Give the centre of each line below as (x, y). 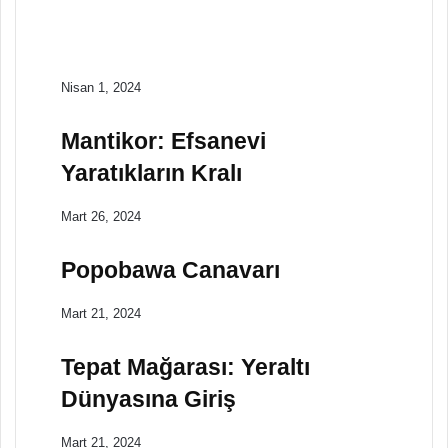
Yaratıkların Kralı (151, 172)
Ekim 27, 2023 (118, 29)
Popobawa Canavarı (170, 269)
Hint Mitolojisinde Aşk (220, 57)
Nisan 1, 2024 (101, 87)
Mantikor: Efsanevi (163, 140)
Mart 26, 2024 (101, 216)
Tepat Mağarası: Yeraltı (185, 366)
